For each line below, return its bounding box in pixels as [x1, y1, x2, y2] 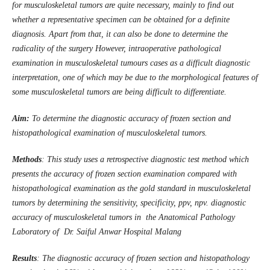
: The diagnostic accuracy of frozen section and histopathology [36, 254, 250, 263]
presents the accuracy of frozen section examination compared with [11, 169, 237, 179]
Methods [11, 155, 42, 165]
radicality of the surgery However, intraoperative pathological [11, 44, 221, 54]
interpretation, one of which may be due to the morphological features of [11, 73, 258, 83]
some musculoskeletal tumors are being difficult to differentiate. [11, 87, 227, 97]
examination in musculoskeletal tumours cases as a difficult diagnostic [11, 58, 250, 68]
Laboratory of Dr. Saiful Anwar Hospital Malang [11, 227, 181, 237]
